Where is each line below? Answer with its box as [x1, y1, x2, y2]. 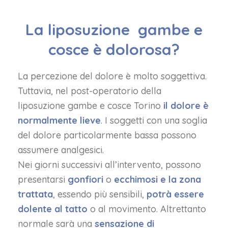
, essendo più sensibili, [53, 188, 147, 200]
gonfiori [68, 174, 103, 185]
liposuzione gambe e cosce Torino [18, 100, 163, 111]
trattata [18, 188, 53, 200]
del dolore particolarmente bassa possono [18, 129, 196, 141]
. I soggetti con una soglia [101, 115, 207, 126]
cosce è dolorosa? [48, 40, 180, 59]
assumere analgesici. [18, 144, 104, 156]
